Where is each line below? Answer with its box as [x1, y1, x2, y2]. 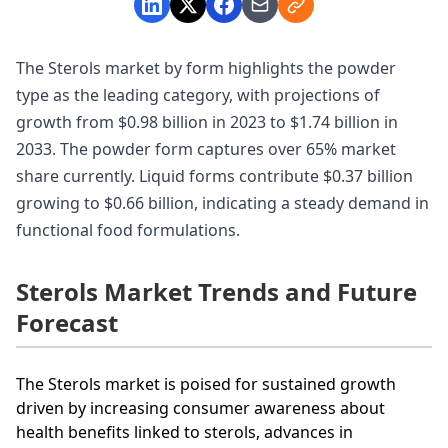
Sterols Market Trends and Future [16, 274, 417, 308]
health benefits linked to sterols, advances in [16, 420, 353, 443]
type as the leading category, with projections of [16, 83, 380, 106]
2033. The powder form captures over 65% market [16, 137, 396, 160]
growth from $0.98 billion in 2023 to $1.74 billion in [16, 110, 398, 133]
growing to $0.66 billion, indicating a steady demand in [16, 191, 429, 214]
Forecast [16, 305, 118, 339]
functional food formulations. [16, 218, 240, 241]
